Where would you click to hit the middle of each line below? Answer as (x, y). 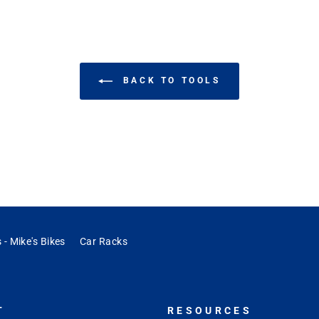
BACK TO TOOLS (169, 81)
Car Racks (103, 242)
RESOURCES (210, 311)
